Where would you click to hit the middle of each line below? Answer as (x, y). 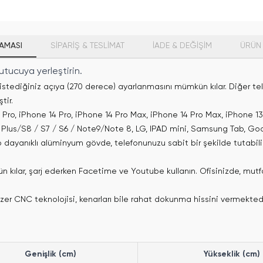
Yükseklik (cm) (232, 254)
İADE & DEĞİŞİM (182, 46)
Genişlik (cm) (50, 254)
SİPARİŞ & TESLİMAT (87, 46)
